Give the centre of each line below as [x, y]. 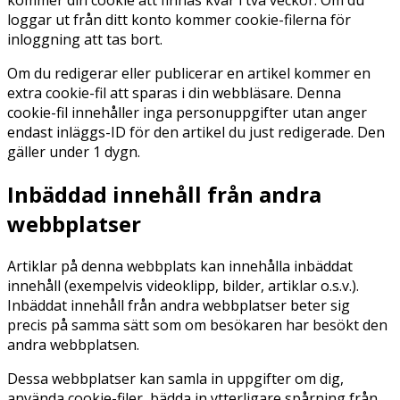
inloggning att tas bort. [85, 40]
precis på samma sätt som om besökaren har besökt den [197, 325]
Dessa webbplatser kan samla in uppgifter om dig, [175, 378]
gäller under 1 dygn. [74, 152]
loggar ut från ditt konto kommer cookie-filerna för [179, 20]
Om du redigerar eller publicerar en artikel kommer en [189, 74]
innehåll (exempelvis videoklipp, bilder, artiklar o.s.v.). [183, 285]
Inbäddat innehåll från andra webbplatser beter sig [179, 305]
